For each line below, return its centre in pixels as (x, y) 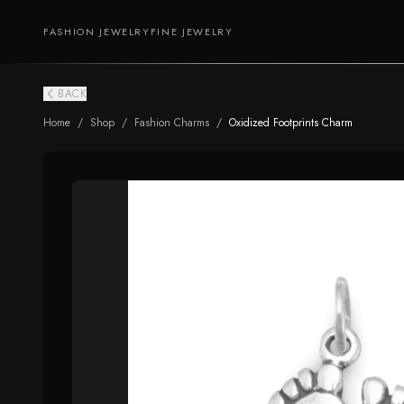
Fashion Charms (172, 123)
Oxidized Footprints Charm (291, 123)
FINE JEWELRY (192, 32)
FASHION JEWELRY (97, 32)
